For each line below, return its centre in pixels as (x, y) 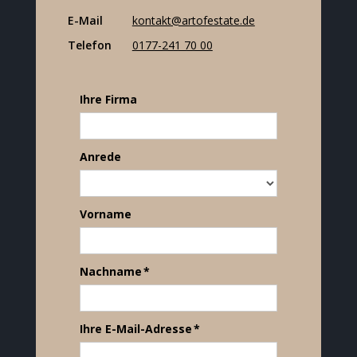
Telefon (89, 45)
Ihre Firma (108, 100)
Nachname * (114, 272)
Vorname (105, 214)
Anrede (100, 157)
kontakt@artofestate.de (193, 21)
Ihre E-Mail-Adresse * (139, 329)
